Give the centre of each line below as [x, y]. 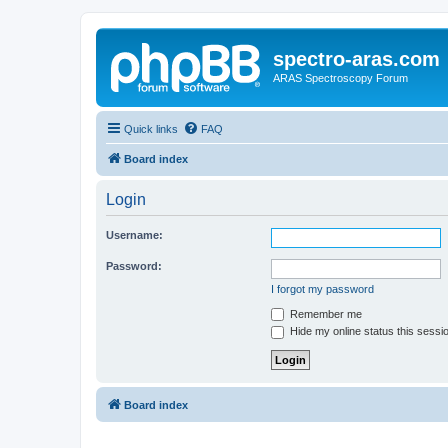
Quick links [151, 128]
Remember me [324, 313]
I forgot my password [322, 288]
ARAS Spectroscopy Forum [340, 78]
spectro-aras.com [356, 59]
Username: [134, 234]
